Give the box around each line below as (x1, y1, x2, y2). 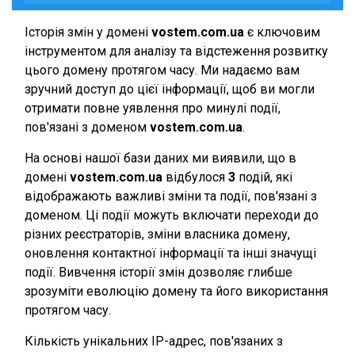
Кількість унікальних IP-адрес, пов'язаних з (25, 334, 283, 349)
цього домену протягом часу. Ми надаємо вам (25, 63, 300, 78)
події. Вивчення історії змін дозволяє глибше (25, 265, 292, 280)
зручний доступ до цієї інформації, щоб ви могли (25, 82, 315, 97)
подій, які (235, 170, 292, 185)
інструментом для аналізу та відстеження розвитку (25, 44, 328, 59)
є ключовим (244, 25, 320, 40)
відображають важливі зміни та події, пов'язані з (25, 189, 317, 204)
